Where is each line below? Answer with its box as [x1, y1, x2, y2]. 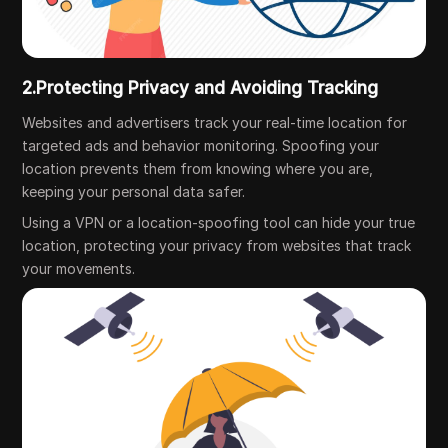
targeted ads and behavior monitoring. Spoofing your [22, 136, 380, 154]
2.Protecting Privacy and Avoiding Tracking [22, 77, 379, 98]
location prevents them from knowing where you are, [22, 159, 374, 177]
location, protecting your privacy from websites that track [22, 236, 412, 254]
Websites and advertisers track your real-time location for [22, 113, 408, 131]
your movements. [22, 259, 136, 277]
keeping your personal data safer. [22, 182, 246, 200]
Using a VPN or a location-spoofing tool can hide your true [22, 213, 416, 231]
